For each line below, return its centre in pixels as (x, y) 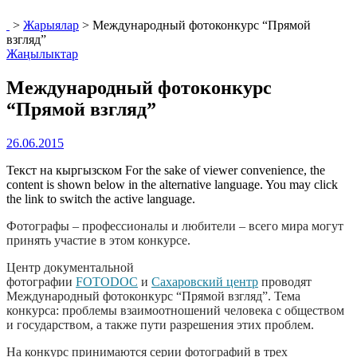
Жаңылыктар (42, 54)
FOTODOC (107, 281)
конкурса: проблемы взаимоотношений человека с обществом (175, 310)
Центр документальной (70, 267)
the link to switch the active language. (101, 198)
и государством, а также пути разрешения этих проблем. (160, 324)
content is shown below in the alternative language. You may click (172, 184)
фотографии (41, 281)
